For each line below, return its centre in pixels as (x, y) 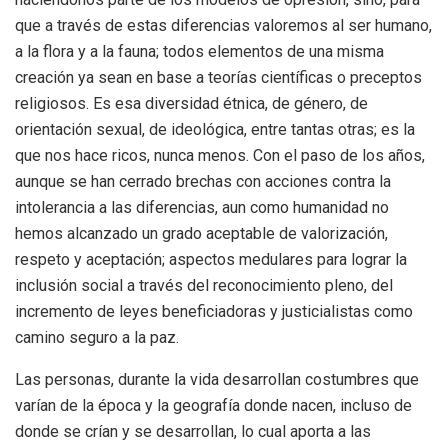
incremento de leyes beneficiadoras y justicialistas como (214, 312)
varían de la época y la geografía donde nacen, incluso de (213, 406)
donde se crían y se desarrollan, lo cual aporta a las (193, 432)
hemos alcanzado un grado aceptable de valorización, (201, 234)
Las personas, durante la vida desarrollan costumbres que (217, 380)
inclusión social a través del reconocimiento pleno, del (204, 286)
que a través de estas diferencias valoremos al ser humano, (223, 26)
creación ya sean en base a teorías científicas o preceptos (218, 78)
